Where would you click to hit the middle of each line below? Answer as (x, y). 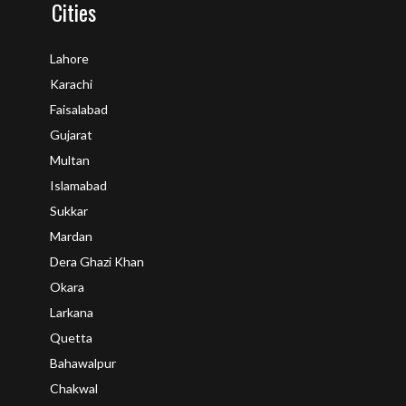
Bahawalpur (83, 363)
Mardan (71, 236)
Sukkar (69, 211)
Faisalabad (79, 109)
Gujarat (71, 135)
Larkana (72, 312)
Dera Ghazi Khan (97, 261)
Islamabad (78, 185)
